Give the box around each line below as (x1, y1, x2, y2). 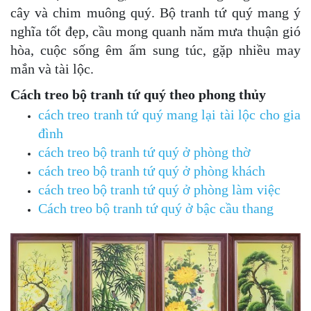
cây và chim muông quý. (10, 4, 160, 20)
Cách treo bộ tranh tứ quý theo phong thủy (10, 86, 266, 102)
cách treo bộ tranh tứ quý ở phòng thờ (38, 144, 251, 160)
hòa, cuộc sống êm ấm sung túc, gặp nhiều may (10, 42, 301, 58)
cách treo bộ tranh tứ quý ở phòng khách (38, 162, 265, 178)
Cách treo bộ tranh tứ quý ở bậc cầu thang (38, 200, 274, 216)
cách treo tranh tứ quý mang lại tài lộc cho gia (38, 106, 301, 122)
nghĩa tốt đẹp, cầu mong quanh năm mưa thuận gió (10, 23, 301, 39)
